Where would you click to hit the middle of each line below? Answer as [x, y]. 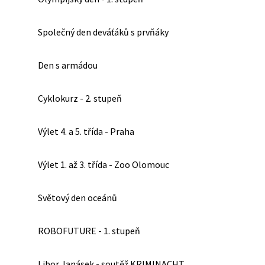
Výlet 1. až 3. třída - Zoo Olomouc [104, 164]
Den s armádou [68, 65]
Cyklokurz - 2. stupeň [80, 98]
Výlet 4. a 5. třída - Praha [86, 131]
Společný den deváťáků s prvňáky [103, 32]
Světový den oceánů [77, 198]
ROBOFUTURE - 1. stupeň [89, 231]
